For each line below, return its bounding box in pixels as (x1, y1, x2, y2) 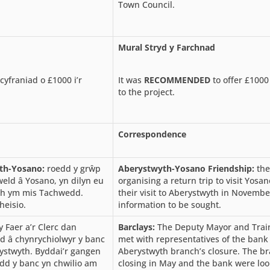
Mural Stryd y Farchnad (118, 41, 215, 53)
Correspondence (118, 128, 186, 140)
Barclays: (118, 221, 155, 233)
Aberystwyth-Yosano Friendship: (118, 162, 257, 174)
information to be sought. (118, 198, 221, 210)
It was (118, 74, 144, 86)
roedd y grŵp (45, 162, 101, 174)
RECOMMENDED (144, 74, 213, 86)
